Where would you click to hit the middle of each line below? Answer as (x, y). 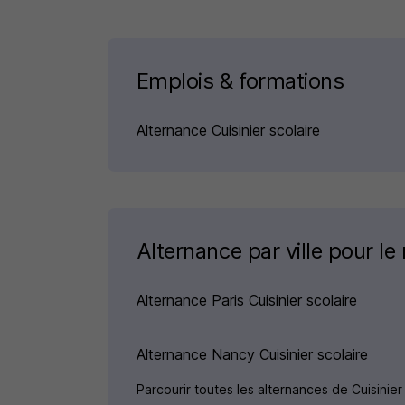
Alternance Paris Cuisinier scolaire (246, 300)
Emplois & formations (240, 81)
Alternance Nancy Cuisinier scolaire (252, 354)
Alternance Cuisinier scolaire (228, 130)
